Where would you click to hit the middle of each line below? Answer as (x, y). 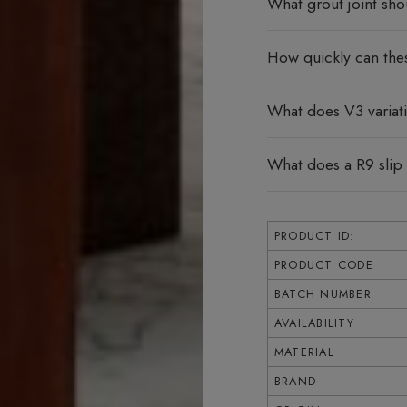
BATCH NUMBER (323, 293)
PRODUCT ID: (314, 235)
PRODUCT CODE (323, 264)
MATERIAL (304, 352)
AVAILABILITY (314, 323)
